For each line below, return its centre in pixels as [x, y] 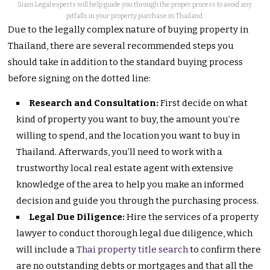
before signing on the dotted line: [80, 78]
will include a [47, 249]
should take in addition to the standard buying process [126, 62]
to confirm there [225, 249]
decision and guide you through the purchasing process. [138, 200]
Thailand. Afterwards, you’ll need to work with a [120, 152]
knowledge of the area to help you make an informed [130, 184]
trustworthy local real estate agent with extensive [125, 168]
